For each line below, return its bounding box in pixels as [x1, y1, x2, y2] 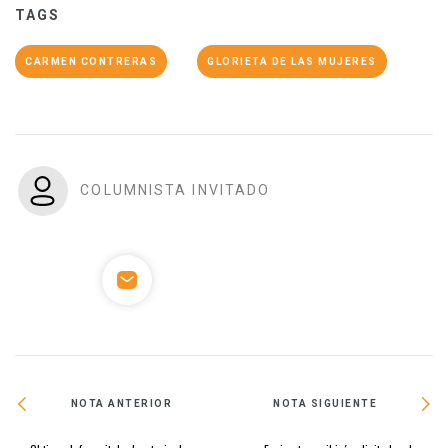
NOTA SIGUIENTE [273, 398, 378, 410]
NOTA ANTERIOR [70, 398, 173, 410]
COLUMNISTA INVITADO [80, 181, 271, 198]
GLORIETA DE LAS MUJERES [207, 55, 377, 67]
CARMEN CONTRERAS [25, 55, 157, 67]
